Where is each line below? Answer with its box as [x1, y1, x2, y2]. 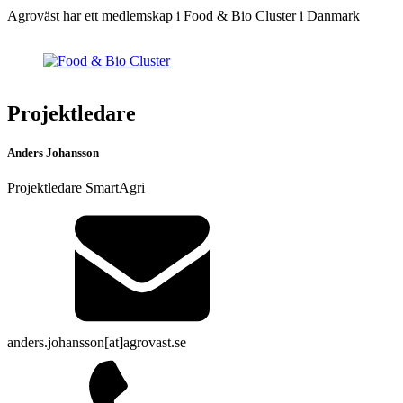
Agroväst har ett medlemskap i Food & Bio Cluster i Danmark [7, 8, 360, 24]
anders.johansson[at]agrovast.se [7, 335, 186, 351]
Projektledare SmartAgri [7, 180, 145, 196]
